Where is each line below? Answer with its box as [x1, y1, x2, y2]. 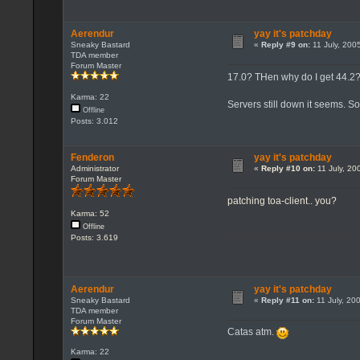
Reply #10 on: [260, 164, 315, 174]
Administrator [70, 164, 119, 174]
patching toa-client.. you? [227, 194, 337, 207]
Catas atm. [227, 325, 277, 337]
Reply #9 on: [260, 40, 310, 50]
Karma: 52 [70, 208, 109, 218]
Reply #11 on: [260, 295, 314, 305]
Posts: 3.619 [70, 232, 118, 242]
